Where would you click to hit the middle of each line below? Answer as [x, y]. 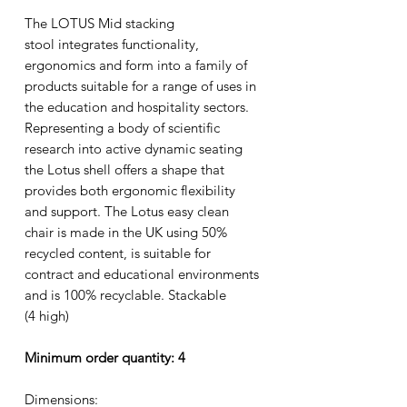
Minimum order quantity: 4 [105, 358]
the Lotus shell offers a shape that [124, 170]
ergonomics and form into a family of [136, 65]
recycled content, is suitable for [118, 253]
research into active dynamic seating [134, 149]
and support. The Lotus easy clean [127, 212]
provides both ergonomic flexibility [130, 191]
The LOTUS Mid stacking [99, 24]
